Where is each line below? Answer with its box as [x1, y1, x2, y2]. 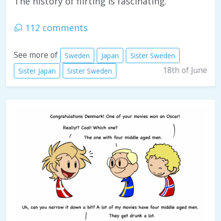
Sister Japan [18, 66, 56, 75]
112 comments [23, 21, 88, 34]
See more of [14, 49, 58, 60]
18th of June [163, 64, 207, 75]
